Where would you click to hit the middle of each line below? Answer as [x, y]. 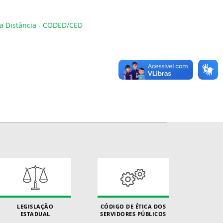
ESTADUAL [35, 214]
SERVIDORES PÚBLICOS [133, 214]
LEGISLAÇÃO [35, 206]
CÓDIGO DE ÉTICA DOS [133, 206]
